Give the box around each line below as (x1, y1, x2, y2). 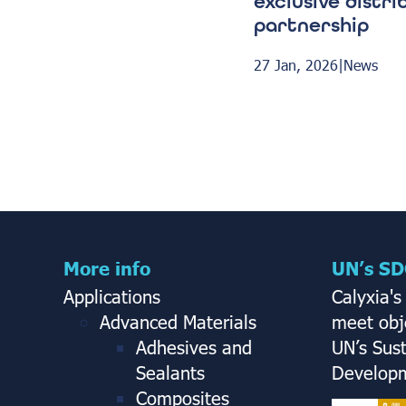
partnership (254, 13, 369, 37)
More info (63, 255, 150, 279)
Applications (63, 283, 160, 307)
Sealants (136, 359, 205, 383)
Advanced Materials (100, 308, 256, 333)
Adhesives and (136, 333, 252, 358)
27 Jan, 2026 (254, 54, 338, 74)
